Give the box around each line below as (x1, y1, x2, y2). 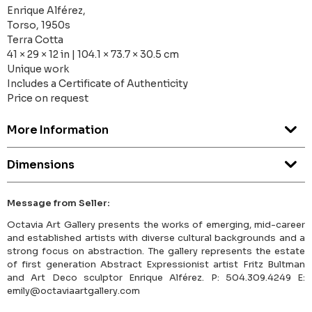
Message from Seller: (7, 197, 110, 210)
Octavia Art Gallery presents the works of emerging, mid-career (7, 219, 305, 231)
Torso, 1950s (7, 19, 70, 32)
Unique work (7, 63, 69, 76)
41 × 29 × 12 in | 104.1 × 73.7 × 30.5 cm (7, 48, 179, 61)
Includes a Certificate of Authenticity (7, 77, 188, 91)
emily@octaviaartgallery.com (7, 285, 140, 297)
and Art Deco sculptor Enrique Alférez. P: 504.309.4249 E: (7, 272, 305, 284)
